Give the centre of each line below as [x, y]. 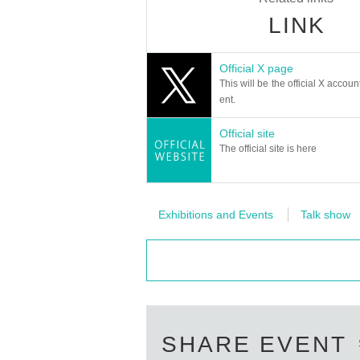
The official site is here [268, 149]
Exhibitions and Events [216, 215]
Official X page [256, 68]
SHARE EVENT [254, 344]
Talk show [325, 215]
